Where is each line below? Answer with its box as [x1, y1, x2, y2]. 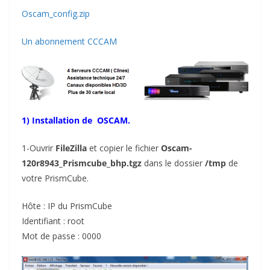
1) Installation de [22, 115, 97, 127]
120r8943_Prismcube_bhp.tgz [22, 157, 144, 169]
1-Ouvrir [22, 142, 55, 154]
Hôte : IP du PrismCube [22, 200, 112, 212]
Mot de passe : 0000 [22, 230, 101, 242]
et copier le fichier [87, 142, 161, 154]
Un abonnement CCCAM [22, 36, 117, 47]
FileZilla [55, 142, 87, 154]
